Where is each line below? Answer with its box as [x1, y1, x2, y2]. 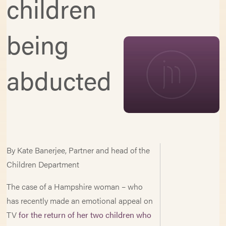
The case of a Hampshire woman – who [7, 181, 143, 192]
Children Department [7, 158, 80, 170]
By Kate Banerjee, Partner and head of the [7, 144, 150, 156]
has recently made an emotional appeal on [7, 195, 153, 206]
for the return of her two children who [19, 209, 152, 220]
